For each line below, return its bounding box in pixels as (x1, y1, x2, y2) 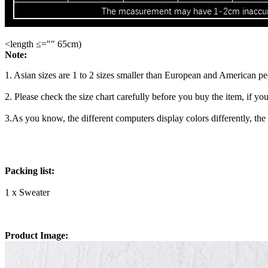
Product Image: (5, 230, 68, 240)
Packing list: (5, 165, 54, 176)
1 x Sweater (5, 187, 50, 197)
